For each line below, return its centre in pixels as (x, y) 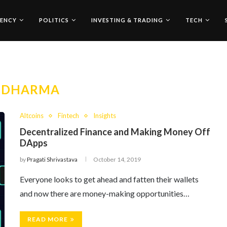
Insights (105, 116)
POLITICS (54, 20)
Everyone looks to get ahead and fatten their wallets (109, 179)
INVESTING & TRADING (127, 20)
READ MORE (48, 219)
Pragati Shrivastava (52, 159)
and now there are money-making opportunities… (105, 193)
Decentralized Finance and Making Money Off (115, 132)
